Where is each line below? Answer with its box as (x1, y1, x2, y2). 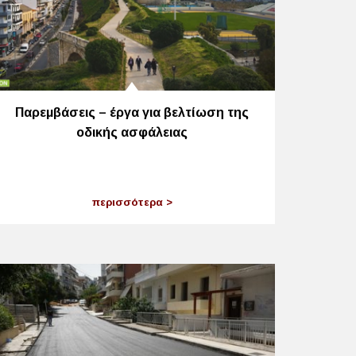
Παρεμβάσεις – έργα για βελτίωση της (15, 106, 249, 120)
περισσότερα (91, 195, 166, 208)
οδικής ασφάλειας (76, 126, 188, 140)
